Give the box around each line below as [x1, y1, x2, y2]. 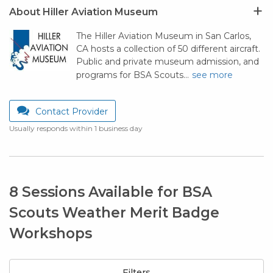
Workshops [9, 225, 92, 243]
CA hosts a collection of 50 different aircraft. [76, 43, 260, 55]
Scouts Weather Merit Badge [9, 204, 219, 222]
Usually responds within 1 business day [9, 124, 143, 133]
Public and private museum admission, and [76, 56, 259, 68]
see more [192, 69, 233, 81]
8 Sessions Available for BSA [9, 183, 212, 201]
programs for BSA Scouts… [76, 69, 191, 81]
